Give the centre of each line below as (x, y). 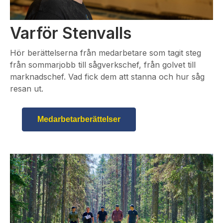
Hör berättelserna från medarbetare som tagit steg (106, 53)
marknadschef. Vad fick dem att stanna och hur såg (107, 77)
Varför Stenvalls (71, 33)
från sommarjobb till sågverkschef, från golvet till (103, 65)
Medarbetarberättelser (79, 119)
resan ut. (27, 89)
